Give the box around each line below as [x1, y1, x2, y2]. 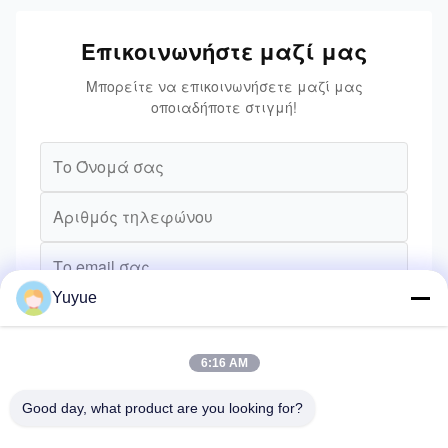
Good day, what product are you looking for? [22, 400, 303, 416]
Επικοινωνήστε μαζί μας [81, 34, 367, 67]
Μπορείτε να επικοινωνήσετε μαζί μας [85, 75, 363, 96]
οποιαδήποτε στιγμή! [151, 96, 297, 117]
